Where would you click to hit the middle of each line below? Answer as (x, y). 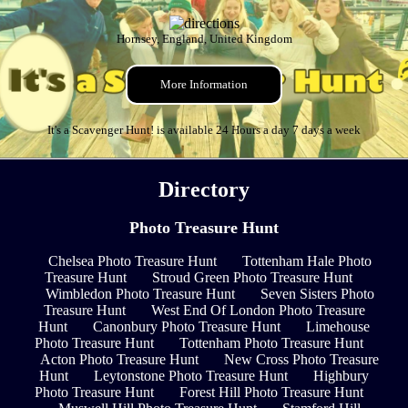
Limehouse (338, 327)
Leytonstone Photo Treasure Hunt (191, 376)
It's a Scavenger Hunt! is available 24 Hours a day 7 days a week (204, 130)
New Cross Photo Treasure (301, 360)
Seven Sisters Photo (317, 294)
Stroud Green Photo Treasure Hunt (252, 278)
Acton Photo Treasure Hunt (119, 360)
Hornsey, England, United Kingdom (204, 39)
